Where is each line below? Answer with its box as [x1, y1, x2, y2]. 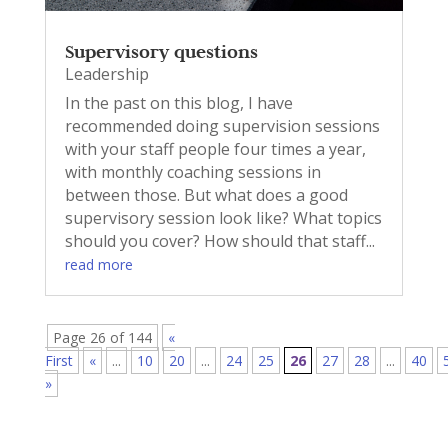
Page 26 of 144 [52, 328, 152, 348]
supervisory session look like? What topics [64, 207, 382, 230]
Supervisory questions [64, 40, 258, 64]
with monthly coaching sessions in [64, 161, 321, 184]
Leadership [64, 63, 149, 86]
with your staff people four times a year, [64, 138, 366, 161]
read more [64, 255, 133, 275]
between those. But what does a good [64, 184, 348, 207]
